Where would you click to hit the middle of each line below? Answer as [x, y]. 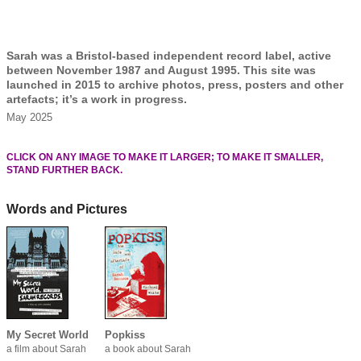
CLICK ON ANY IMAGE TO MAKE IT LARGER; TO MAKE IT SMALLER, [165, 158]
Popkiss [125, 335]
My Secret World [48, 335]
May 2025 [29, 118]
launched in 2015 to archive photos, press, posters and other [175, 85]
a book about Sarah [148, 349]
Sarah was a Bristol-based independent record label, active [169, 56]
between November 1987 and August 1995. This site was [161, 71]
